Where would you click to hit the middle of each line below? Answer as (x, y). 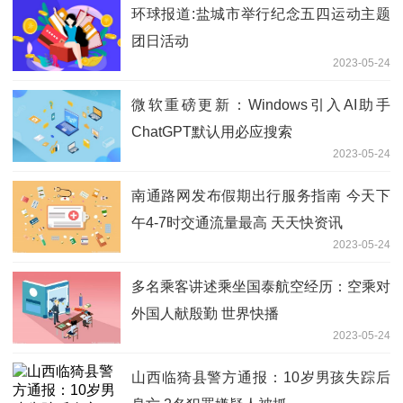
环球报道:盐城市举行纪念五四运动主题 (261, 13)
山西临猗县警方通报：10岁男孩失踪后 (261, 377)
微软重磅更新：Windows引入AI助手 (261, 104)
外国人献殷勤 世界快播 (205, 313)
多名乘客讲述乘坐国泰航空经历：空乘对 (261, 286)
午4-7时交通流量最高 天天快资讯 (237, 222)
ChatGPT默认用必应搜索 (212, 131)
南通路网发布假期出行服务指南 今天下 (261, 195)
